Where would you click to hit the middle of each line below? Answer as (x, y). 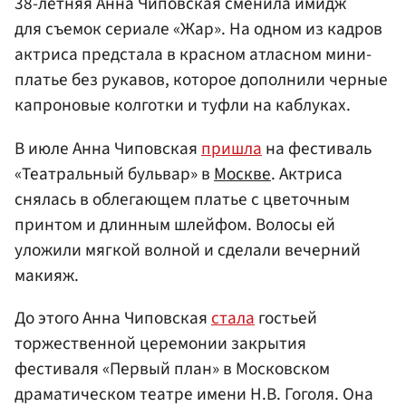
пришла (232, 148)
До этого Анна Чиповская (113, 318)
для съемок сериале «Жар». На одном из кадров (198, 29)
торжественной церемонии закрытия (160, 343)
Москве (242, 174)
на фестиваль (317, 148)
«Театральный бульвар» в (114, 174)
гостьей (286, 318)
